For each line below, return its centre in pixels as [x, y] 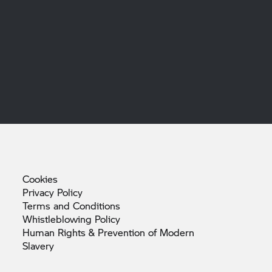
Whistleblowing [59, 219]
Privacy [40, 192]
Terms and [48, 205]
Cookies [40, 178]
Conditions [97, 205]
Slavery [38, 245]
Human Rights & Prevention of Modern [108, 232]
